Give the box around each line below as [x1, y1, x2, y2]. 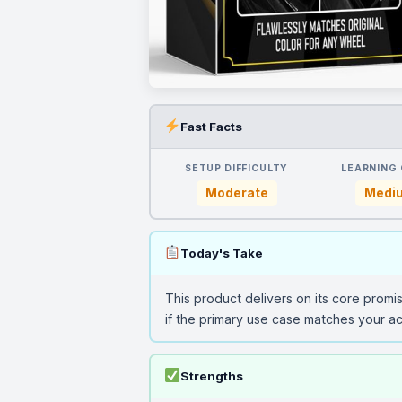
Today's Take [179, 245, 263, 260]
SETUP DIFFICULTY [184, 162, 289, 174]
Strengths [179, 368, 243, 383]
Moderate [205, 185, 268, 200]
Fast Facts [179, 118, 242, 134]
